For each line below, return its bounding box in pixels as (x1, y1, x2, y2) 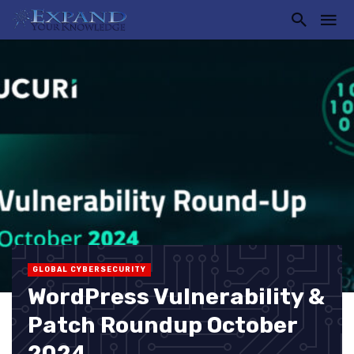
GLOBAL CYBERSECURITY (32, 265, 146, 273)
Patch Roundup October (28, 311, 297, 339)
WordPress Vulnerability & (28, 283, 325, 311)
